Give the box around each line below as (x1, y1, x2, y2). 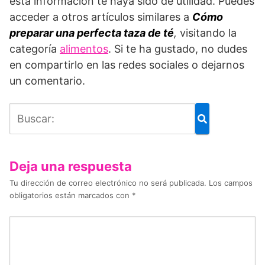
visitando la (180, 27, 237, 40)
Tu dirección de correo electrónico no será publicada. (9, 178, 206, 188)
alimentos (60, 43, 108, 56)
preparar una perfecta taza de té (9, 27, 174, 40)
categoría (9, 43, 60, 56)
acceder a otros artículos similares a (9, 11, 192, 24)
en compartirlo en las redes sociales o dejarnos (9, 59, 244, 72)
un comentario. (9, 75, 85, 88)
